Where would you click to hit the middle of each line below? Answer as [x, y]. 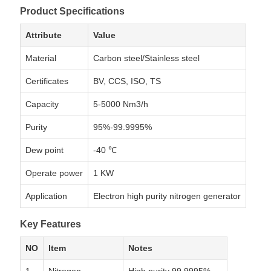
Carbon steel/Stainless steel [146, 58]
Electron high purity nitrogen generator [167, 196]
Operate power [54, 173]
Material [41, 58]
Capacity [42, 104]
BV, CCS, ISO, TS [127, 81]
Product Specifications [72, 11]
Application [46, 196]
